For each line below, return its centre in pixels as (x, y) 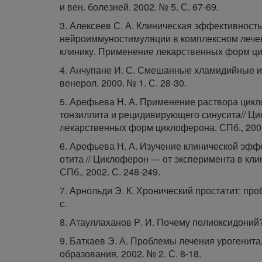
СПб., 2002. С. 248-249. (110, 172)
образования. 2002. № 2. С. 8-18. (130, 254)
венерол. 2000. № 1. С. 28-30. (123, 83)
